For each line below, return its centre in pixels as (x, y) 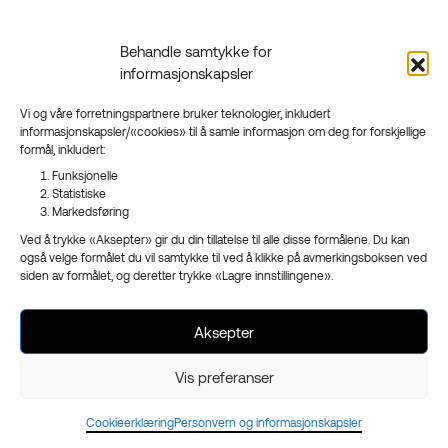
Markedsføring (90, 211)
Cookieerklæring (130, 422)
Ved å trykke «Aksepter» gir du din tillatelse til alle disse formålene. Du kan (215, 239)
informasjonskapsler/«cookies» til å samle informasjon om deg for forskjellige (223, 131)
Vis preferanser (224, 376)
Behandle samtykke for (196, 51)
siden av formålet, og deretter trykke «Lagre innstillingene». (176, 275)
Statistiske (79, 193)
